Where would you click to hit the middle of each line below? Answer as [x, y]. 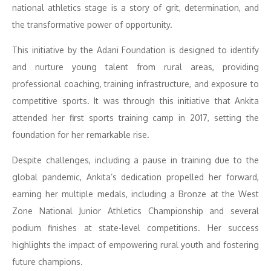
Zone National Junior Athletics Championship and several [135, 211]
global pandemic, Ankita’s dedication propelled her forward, [135, 177]
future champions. [47, 262]
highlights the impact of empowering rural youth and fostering [135, 245]
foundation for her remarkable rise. [81, 135]
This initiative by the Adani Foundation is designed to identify [135, 50]
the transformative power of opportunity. [92, 24]
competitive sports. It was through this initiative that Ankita [135, 101]
